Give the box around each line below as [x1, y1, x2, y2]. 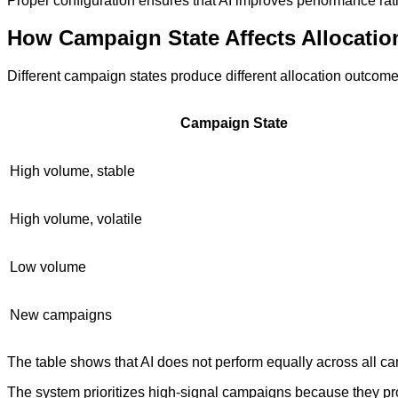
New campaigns [10, 307, 112, 323]
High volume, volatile [10, 211, 142, 227]
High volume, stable [10, 163, 135, 179]
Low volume [10, 259, 86, 275]
